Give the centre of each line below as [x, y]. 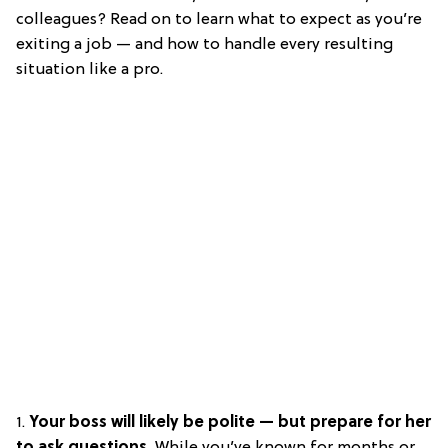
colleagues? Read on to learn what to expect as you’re [219, 19]
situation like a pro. [89, 69]
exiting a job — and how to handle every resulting [204, 44]
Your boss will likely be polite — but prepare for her [228, 422]
